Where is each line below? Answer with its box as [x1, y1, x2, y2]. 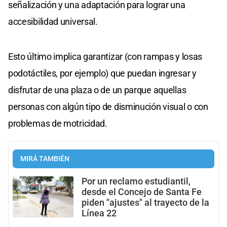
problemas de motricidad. [8, 118, 107, 129]
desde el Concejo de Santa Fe [82, 187, 202, 198]
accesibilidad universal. [8, 16, 98, 27]
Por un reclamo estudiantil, [82, 176, 191, 187]
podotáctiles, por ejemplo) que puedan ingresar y [8, 68, 197, 79]
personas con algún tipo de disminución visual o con [8, 101, 208, 112]
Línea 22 [82, 208, 117, 219]
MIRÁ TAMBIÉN [20, 155, 69, 164]
